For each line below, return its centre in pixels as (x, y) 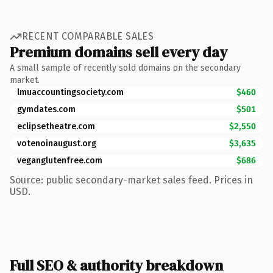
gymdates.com (46, 109)
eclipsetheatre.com (56, 126)
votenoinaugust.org (57, 143)
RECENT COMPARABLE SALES (88, 36)
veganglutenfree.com (60, 160)
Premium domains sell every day (119, 52)
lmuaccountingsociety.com (70, 92)
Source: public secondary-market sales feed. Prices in (131, 180)
